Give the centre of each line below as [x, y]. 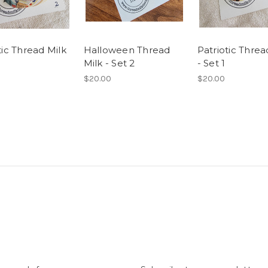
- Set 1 [211, 63]
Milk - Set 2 [109, 63]
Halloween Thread [127, 50]
